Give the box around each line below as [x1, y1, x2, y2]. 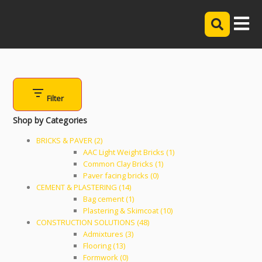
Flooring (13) [83, 240, 126, 251]
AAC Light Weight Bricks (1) [83, 147, 175, 157]
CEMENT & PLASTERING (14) [36, 182, 132, 192]
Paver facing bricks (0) [83, 170, 159, 181]
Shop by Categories [13, 115, 88, 126]
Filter [45, 93, 64, 104]
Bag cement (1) [83, 194, 135, 204]
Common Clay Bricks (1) [83, 158, 164, 169]
